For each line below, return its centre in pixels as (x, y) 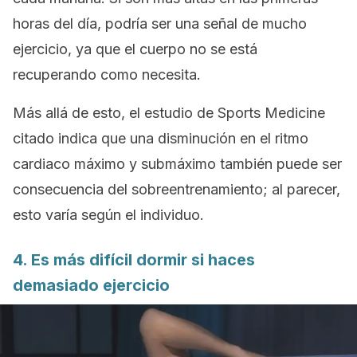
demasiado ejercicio (91, 285)
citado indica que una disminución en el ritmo (161, 138)
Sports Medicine (271, 113)
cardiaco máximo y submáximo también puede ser (177, 164)
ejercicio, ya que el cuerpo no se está (135, 49)
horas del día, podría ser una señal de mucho (160, 24)
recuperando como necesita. (107, 75)
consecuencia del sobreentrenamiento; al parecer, (177, 189)
